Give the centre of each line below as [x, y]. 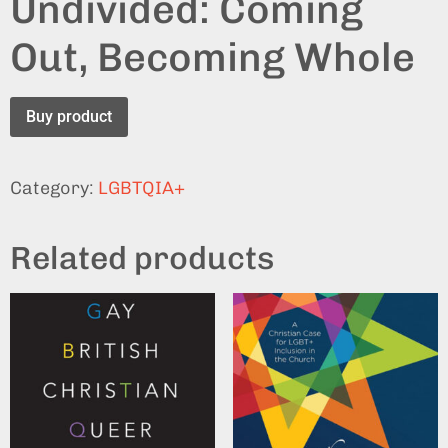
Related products [142, 258]
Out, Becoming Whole [212, 57]
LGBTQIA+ [141, 188]
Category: [54, 188]
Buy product [69, 117]
